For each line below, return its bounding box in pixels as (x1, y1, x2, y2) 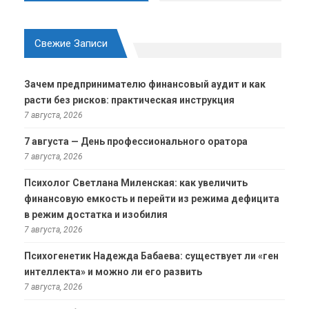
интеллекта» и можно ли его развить (24, 266, 202, 277)
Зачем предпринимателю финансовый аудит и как (24, 78, 266, 90)
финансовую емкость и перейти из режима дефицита (24, 192, 279, 204)
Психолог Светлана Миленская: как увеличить (24, 177, 248, 188)
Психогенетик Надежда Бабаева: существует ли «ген (24, 250, 279, 261)
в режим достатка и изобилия (24, 208, 168, 220)
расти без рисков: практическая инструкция (24, 94, 235, 106)
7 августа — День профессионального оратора (24, 135, 248, 147)
